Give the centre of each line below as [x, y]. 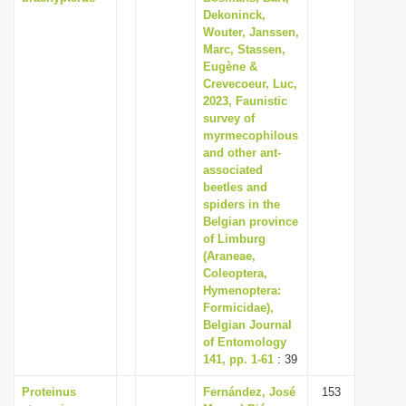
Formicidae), [238, 308]
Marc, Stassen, [244, 49]
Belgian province [251, 222]
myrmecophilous [251, 135]
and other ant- [242, 153]
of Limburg [234, 239]
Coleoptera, [235, 273]
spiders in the [242, 204]
